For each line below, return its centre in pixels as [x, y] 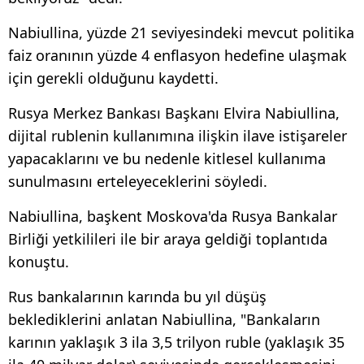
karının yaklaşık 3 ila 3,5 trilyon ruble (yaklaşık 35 [176, 342]
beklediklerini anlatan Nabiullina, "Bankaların [164, 320]
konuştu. [39, 262]
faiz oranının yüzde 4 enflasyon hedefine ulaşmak [178, 56]
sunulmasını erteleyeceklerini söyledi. [138, 182]
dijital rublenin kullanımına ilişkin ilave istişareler [178, 136]
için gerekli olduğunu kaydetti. [113, 78]
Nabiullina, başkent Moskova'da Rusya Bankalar [173, 217]
